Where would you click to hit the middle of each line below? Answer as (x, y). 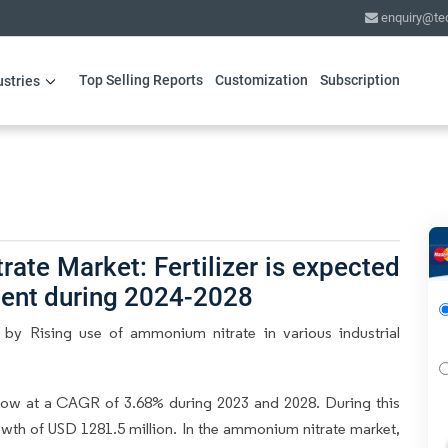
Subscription (359, 80)
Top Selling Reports (140, 80)
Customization (261, 80)
